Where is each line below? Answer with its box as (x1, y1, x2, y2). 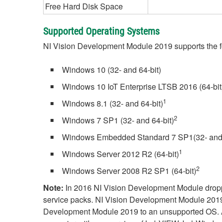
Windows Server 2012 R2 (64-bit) (62, 148, 179, 160)
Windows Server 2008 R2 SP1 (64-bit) (62, 165, 196, 176)
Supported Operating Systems (43, 25, 160, 37)
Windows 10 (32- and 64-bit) (62, 64, 161, 75)
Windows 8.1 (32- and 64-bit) (62, 98, 163, 109)
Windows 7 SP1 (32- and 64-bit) (62, 114, 174, 126)
